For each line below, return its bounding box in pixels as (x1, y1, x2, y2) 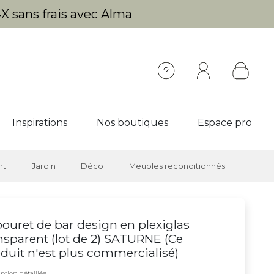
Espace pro (198, 117, 252, 128)
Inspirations (12, 117, 67, 128)
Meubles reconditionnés (128, 161, 225, 171)
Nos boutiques (97, 117, 168, 128)
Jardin (31, 161, 56, 171)
